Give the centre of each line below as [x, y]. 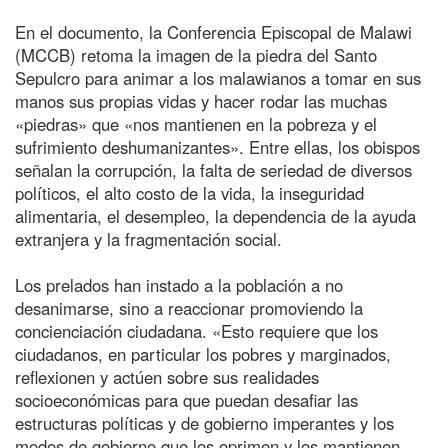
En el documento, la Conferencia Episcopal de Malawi [213, 31]
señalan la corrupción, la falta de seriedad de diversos [213, 169]
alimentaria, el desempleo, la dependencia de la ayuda [215, 215]
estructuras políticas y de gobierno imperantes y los [204, 422]
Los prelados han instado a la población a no [179, 284]
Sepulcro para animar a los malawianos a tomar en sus [218, 77]
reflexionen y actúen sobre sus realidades [167, 376]
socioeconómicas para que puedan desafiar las [186, 399]
